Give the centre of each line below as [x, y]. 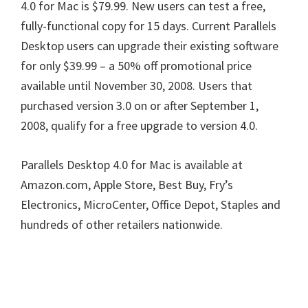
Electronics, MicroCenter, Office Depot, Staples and [151, 205]
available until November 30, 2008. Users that [136, 86]
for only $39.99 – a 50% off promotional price [136, 66]
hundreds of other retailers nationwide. [122, 224]
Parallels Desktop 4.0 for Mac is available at [132, 165]
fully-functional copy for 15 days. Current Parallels [148, 26]
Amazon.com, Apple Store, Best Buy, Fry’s [127, 185]
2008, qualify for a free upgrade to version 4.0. [139, 125]
